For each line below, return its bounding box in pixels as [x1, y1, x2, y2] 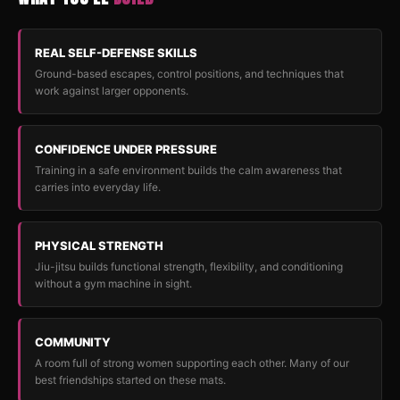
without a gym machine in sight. [35, 277, 192, 290]
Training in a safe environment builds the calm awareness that [35, 163, 342, 177]
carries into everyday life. [35, 180, 161, 194]
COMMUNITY [35, 335, 111, 349]
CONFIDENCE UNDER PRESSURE [35, 142, 217, 156]
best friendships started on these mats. [35, 373, 226, 387]
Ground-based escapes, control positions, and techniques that [35, 67, 344, 80]
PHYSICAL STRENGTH [35, 238, 163, 253]
